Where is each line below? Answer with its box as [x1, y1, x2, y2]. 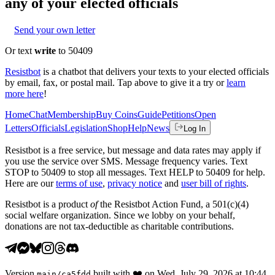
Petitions [161, 109, 195, 120]
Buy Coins [96, 109, 137, 120]
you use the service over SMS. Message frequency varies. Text [5, 155, 247, 166]
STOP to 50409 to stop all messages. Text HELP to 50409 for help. [5, 166, 265, 177]
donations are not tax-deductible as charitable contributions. [5, 220, 234, 231]
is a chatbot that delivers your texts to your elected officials [43, 66, 269, 77]
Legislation [64, 122, 107, 133]
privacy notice [107, 177, 162, 188]
